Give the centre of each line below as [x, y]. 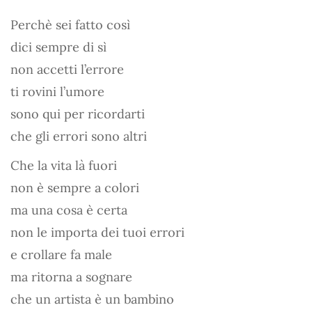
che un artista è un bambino [92, 299]
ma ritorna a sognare [71, 276]
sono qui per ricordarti [78, 114]
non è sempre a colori [75, 187]
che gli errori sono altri [79, 136]
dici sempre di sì [58, 47]
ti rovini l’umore [57, 91]
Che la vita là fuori [64, 165]
